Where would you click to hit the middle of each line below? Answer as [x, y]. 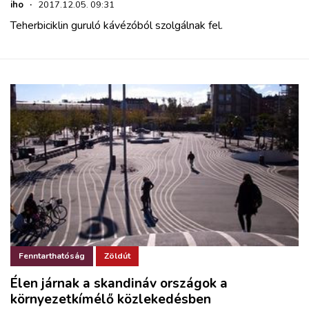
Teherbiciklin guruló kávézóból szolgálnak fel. [117, 25]
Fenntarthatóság [52, 256]
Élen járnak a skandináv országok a [119, 283]
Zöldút [117, 256]
